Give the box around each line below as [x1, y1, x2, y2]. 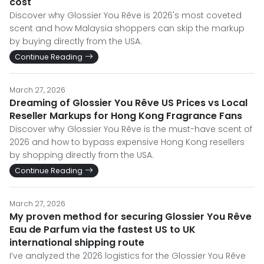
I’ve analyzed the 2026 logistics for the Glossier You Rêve [9, 250, 246, 262]
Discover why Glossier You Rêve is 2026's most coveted [9, 9, 242, 21]
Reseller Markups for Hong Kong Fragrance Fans [9, 109, 242, 123]
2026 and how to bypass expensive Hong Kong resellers [9, 136, 245, 148]
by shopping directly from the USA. [9, 149, 154, 161]
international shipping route [9, 236, 144, 249]
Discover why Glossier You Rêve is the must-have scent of [9, 123, 252, 135]
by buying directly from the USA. [9, 35, 142, 47]
